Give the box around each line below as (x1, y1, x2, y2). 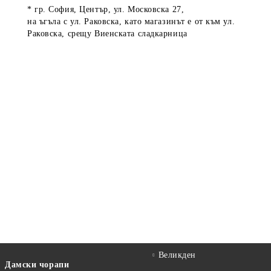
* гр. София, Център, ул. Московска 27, (27, 4, 184, 14)
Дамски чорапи (5, 260, 70, 269)
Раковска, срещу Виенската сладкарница (27, 28, 188, 38)
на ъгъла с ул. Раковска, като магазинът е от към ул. (27, 16, 235, 26)
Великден (158, 250, 197, 260)
